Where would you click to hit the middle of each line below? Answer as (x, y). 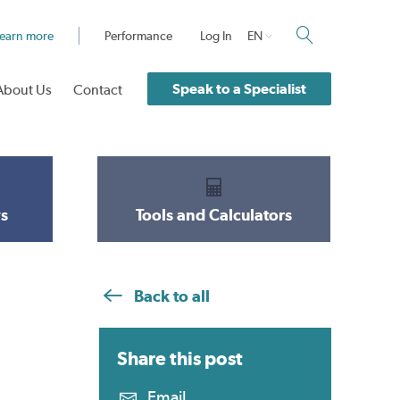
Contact (98, 90)
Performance (138, 36)
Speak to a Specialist (239, 89)
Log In (216, 36)
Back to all (170, 296)
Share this (161, 359)
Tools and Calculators (213, 215)
